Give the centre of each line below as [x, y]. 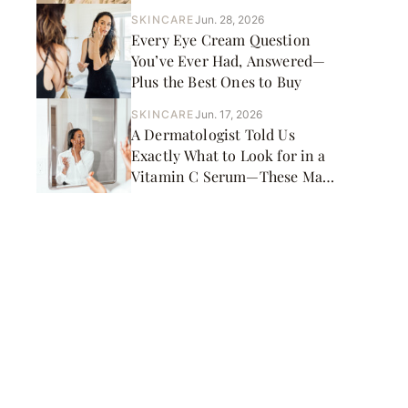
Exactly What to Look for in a [229, 155]
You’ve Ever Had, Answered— [229, 60]
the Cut [156, 197]
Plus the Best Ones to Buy [216, 81]
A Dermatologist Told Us [213, 134]
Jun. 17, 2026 [228, 114]
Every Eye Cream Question [221, 39]
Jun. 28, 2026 [229, 19]
